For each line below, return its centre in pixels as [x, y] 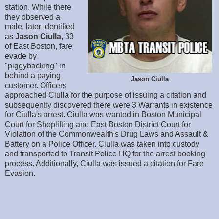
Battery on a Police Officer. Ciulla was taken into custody [102, 144]
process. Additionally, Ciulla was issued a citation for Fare [104, 164]
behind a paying [33, 76]
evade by [21, 56]
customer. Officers [36, 86]
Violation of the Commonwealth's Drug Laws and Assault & [107, 134]
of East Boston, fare [39, 46]
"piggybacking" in [35, 66]
